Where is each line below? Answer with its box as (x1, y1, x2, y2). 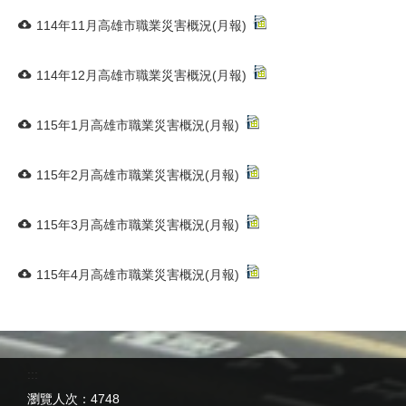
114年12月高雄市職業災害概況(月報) (36, 68, 246, 82)
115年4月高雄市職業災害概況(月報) (36, 267, 239, 282)
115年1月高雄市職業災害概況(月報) (36, 118, 239, 132)
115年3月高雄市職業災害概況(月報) (36, 217, 239, 232)
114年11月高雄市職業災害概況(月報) (36, 18, 246, 33)
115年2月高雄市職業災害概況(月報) (36, 168, 239, 182)
